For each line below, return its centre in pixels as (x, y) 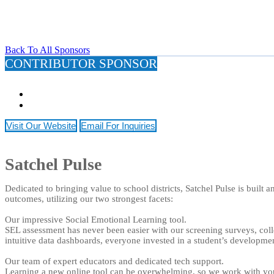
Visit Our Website (41, 126)
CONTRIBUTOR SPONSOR (81, 64)
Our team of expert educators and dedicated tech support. (114, 261)
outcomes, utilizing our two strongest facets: (89, 199)
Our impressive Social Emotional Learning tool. (96, 220)
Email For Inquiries (118, 126)
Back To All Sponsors (47, 50)
